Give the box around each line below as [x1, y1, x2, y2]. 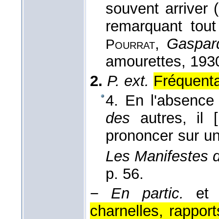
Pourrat [106, 36, 155, 52]
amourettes [106, 52, 181, 70]
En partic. [111, 185, 184, 202]
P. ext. [107, 72, 149, 89]
